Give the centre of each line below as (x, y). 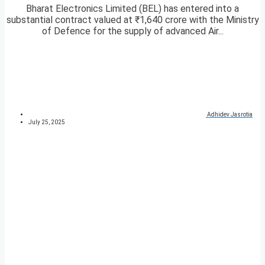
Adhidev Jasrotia (230, 115)
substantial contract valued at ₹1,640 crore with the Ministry (132, 20)
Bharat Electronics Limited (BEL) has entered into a (132, 9)
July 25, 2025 (47, 122)
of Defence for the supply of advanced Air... (132, 31)
